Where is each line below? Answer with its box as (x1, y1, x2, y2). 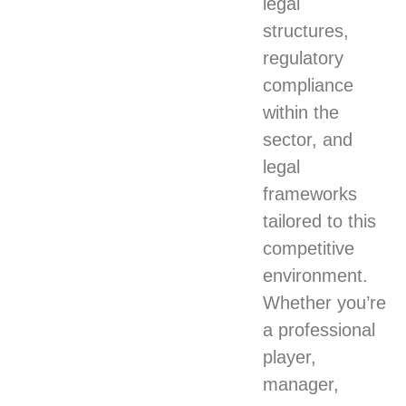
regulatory (263, 48, 344, 69)
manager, (263, 374, 340, 395)
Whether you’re (263, 293, 387, 314)
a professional (263, 320, 376, 341)
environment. (263, 266, 369, 286)
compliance (263, 75, 354, 96)
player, (263, 347, 317, 368)
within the (263, 102, 340, 123)
